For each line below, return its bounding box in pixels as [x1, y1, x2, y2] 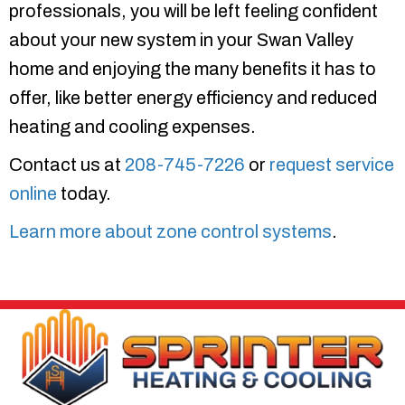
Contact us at [9, 155, 125, 175]
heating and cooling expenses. [9, 117, 256, 137]
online [9, 184, 57, 204]
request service [269, 155, 394, 175]
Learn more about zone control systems [9, 221, 332, 242]
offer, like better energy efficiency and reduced [9, 88, 377, 108]
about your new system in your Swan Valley [9, 30, 353, 51]
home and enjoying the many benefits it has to [9, 59, 376, 80]
